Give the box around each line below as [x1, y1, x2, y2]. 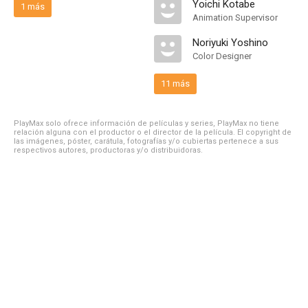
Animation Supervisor [192, 12, 278, 23]
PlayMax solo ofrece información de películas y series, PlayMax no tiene [14, 119, 279, 128]
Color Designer [192, 51, 252, 61]
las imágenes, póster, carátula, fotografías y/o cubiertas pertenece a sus [14, 137, 278, 146]
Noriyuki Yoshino [192, 36, 268, 49]
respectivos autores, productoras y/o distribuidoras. [14, 146, 203, 155]
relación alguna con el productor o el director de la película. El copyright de [14, 128, 291, 137]
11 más [161, 78, 190, 89]
